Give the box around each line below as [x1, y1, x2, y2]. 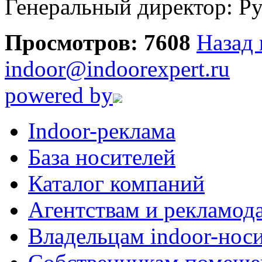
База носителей [28, 144, 175, 170]
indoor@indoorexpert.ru [5, 56, 230, 81]
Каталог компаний [28, 170, 205, 196]
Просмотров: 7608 [5, 29, 191, 55]
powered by [5, 82, 113, 108]
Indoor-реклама [28, 118, 175, 143]
